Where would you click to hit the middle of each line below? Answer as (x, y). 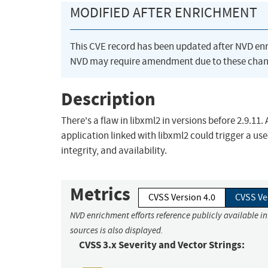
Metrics (100, 194)
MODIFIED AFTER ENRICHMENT (164, 13)
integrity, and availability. (114, 151)
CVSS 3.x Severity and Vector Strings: (162, 245)
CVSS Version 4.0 (182, 198)
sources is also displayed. (117, 231)
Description (108, 99)
